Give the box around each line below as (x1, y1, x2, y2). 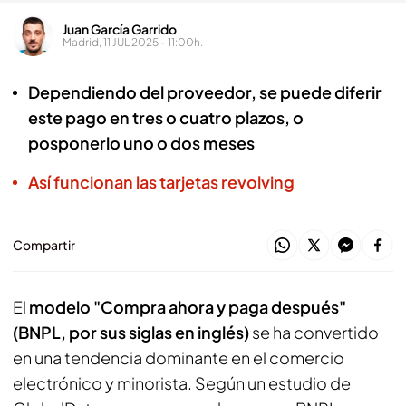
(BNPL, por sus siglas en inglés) (13, 322, 249, 343)
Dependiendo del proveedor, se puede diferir (28, 82, 382, 102)
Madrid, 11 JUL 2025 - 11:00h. (63, 34, 203, 49)
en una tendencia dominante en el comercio (13, 347, 344, 368)
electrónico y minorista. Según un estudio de (13, 372, 351, 393)
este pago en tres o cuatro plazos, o (28, 107, 304, 128)
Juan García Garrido (63, 20, 177, 37)
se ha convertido (249, 322, 379, 343)
